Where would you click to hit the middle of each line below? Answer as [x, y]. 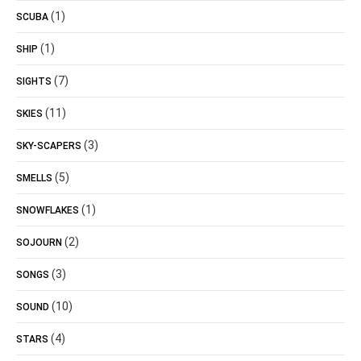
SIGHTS [34, 81]
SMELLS [34, 178]
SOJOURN [39, 243]
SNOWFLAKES [48, 210]
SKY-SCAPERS [49, 146]
